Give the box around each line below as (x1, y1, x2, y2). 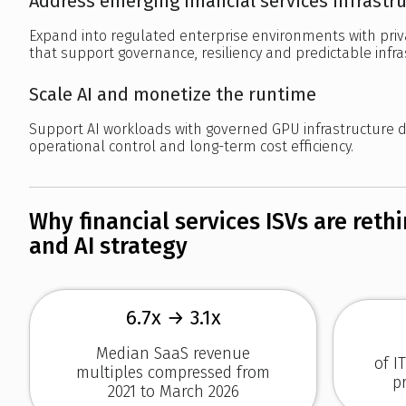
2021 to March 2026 (107, 382, 239, 401)
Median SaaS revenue (96, 343, 251, 363)
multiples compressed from (76, 362, 271, 382)
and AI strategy (29, 233, 188, 260)
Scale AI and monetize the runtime (29, 82, 316, 105)
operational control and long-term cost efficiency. (29, 137, 353, 155)
